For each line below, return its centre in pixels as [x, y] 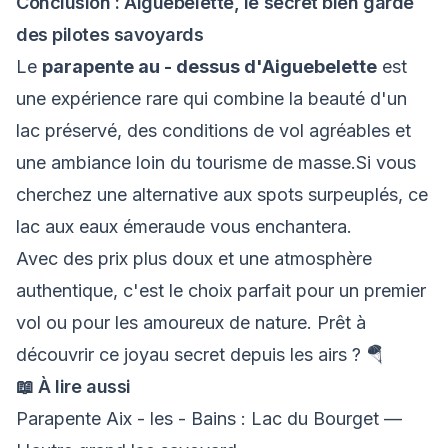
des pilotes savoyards [110, 34]
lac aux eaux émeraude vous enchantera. [184, 226]
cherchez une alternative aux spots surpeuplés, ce [222, 194]
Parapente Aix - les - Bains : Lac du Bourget [200, 418]
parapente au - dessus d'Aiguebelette [209, 66]
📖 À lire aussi [73, 386]
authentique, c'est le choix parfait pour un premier [221, 290]
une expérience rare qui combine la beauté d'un [211, 98]
